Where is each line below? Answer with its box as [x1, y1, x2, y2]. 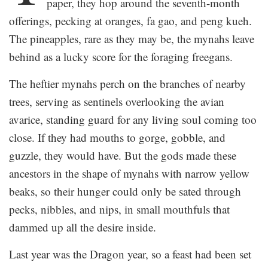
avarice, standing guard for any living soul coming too [9, 111, 257, 127]
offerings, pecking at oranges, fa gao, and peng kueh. [9, 13, 252, 28]
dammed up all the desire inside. [9, 219, 156, 234]
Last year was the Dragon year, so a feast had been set [9, 246, 251, 261]
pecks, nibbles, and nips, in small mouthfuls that [9, 201, 230, 217]
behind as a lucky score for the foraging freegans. [9, 48, 233, 64]
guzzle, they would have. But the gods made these [9, 147, 236, 163]
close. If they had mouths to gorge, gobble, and [9, 129, 226, 145]
